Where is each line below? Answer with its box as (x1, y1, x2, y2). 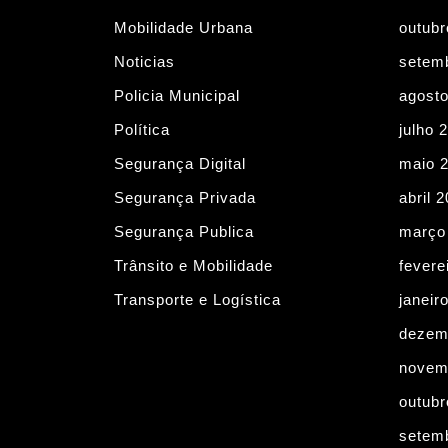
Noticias (114, 52, 175, 70)
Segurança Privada (114, 188, 256, 206)
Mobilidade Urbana (114, 18, 253, 36)
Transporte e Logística (114, 290, 281, 308)
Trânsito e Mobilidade (114, 256, 273, 274)
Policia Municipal (114, 86, 240, 104)
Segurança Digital (114, 154, 246, 172)
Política (114, 120, 170, 138)
